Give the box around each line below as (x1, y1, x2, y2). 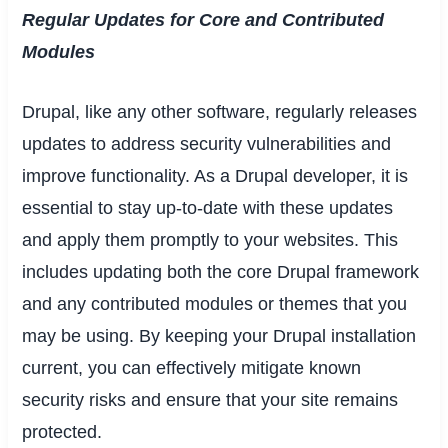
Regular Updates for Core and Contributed (22, 9, 385, 30)
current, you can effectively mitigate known (22, 358, 362, 379)
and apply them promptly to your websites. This (22, 230, 399, 251)
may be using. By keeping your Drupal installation (22, 326, 417, 347)
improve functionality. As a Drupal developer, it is (22, 166, 409, 187)
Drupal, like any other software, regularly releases (22, 102, 418, 123)
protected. (22, 422, 103, 443)
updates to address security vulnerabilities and (22, 134, 392, 155)
